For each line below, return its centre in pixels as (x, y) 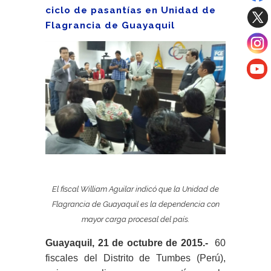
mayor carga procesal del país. (135, 220)
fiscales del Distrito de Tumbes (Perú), (135, 258)
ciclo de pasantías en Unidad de (131, 10)
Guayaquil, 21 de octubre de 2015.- (127, 243)
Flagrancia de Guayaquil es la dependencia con (135, 204)
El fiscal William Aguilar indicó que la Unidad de (135, 189)
